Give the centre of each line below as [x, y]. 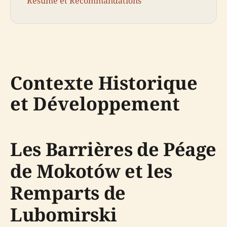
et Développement [95, 104]
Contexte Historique [104, 83]
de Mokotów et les [91, 171]
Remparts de [68, 193]
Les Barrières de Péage [113, 149]
